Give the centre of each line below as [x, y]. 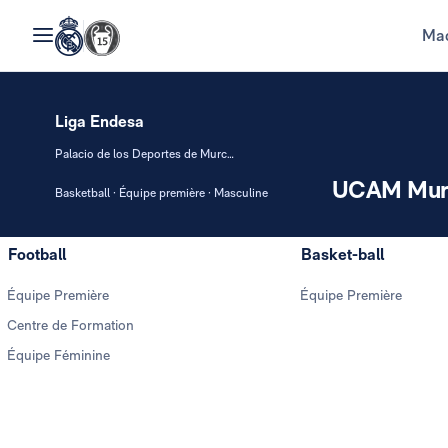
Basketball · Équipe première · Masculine [161, 193]
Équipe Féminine [58, 355]
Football [37, 254]
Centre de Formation [70, 325]
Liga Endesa [99, 121]
